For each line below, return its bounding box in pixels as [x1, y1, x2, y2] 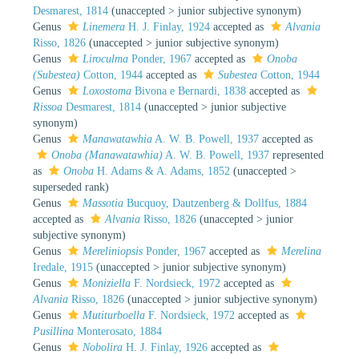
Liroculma [83, 52, 128, 65]
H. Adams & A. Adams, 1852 [94, 164, 230, 177]
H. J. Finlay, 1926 [123, 341, 208, 353]
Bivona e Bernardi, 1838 [131, 84, 246, 97]
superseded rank [33, 180, 105, 193]
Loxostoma [83, 84, 131, 97]
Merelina [281, 244, 321, 257]
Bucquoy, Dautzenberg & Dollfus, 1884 [123, 196, 307, 209]
